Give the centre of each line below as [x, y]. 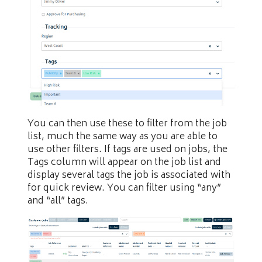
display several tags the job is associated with [129, 175]
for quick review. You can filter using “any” [124, 188]
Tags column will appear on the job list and [124, 162]
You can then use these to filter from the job [127, 124]
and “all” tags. [58, 201]
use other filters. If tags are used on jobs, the [127, 149]
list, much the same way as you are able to [123, 137]
